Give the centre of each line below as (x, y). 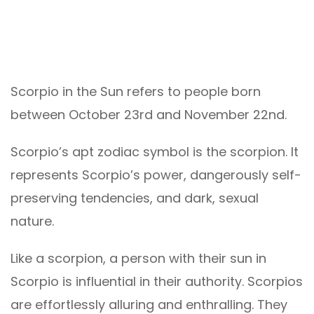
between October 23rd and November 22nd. (149, 115)
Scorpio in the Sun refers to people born (136, 92)
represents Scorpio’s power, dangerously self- (156, 175)
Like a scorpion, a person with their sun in (138, 259)
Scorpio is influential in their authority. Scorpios (157, 282)
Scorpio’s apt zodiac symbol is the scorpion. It (155, 152)
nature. (32, 221)
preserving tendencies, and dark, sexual (135, 198)
